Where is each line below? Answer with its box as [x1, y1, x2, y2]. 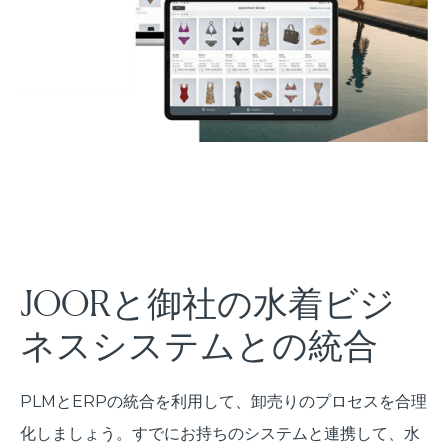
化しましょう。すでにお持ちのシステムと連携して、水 [20, 423, 420, 443]
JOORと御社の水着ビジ [20, 281, 395, 324]
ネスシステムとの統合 [20, 323, 378, 366]
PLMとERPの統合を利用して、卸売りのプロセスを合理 [20, 391, 427, 411]
